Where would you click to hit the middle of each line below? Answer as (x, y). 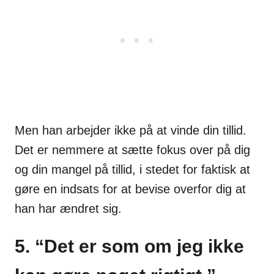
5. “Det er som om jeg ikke (129, 246)
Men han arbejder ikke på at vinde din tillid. (131, 131)
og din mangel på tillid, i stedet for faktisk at (132, 170)
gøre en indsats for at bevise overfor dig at (130, 189)
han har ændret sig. (68, 209)
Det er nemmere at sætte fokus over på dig (132, 150)
